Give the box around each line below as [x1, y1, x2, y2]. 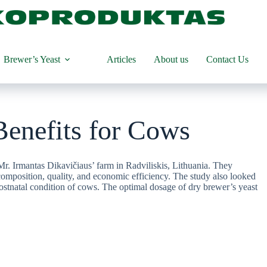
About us [153, 54, 188, 64]
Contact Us [206, 54, 249, 64]
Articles [106, 54, 136, 64]
